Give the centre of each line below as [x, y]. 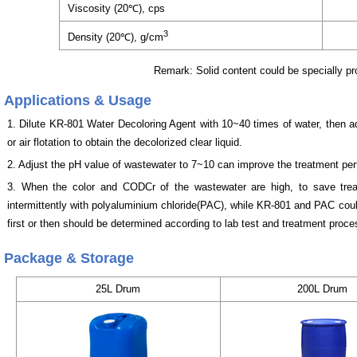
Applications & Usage [78, 101]
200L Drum [322, 289]
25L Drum [118, 289]
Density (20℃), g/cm [116, 37]
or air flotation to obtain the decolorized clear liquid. [125, 143]
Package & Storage [69, 259]
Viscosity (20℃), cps [116, 9]
